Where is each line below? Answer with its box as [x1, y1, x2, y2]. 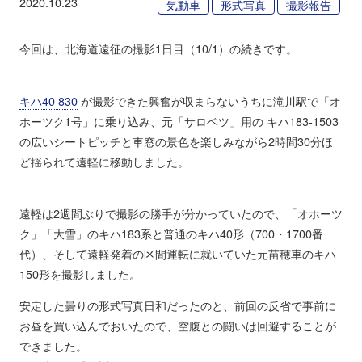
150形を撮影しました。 [19, 265, 141, 282]
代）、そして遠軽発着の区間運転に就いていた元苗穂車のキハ [19, 245, 336, 262]
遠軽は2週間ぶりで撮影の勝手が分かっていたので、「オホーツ [19, 204, 343, 221]
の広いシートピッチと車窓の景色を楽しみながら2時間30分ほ [19, 132, 333, 149]
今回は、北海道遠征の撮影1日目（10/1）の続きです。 [19, 40, 297, 57]
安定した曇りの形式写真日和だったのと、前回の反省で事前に [19, 297, 336, 314]
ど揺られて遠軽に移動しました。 [19, 152, 189, 170]
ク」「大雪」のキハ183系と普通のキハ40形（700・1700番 [19, 225, 323, 242]
